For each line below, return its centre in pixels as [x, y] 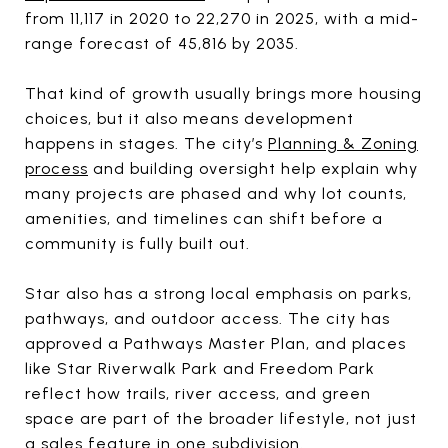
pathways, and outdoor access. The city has [207, 318]
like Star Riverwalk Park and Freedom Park [200, 368]
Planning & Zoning [343, 143]
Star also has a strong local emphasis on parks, [218, 293]
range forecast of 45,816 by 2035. [162, 43]
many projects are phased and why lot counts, [216, 193]
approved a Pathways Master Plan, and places [215, 343]
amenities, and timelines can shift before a [204, 218]
